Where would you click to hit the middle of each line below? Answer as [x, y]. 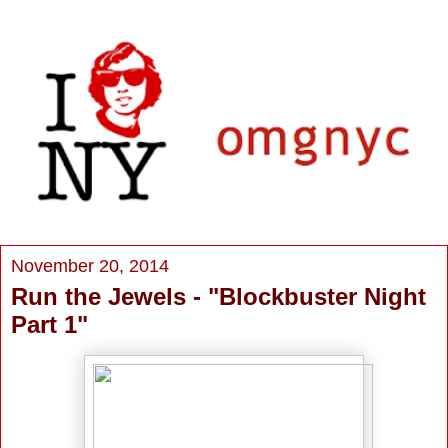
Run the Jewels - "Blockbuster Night [218, 296]
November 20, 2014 [90, 265]
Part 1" [49, 324]
